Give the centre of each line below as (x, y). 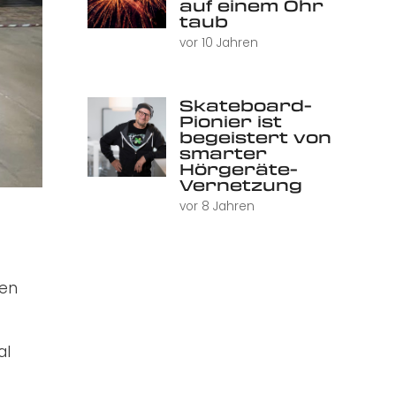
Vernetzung (240, 185)
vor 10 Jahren (218, 43)
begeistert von (255, 137)
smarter (223, 153)
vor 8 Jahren (217, 207)
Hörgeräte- (238, 169)
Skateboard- (245, 106)
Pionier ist (230, 122)
